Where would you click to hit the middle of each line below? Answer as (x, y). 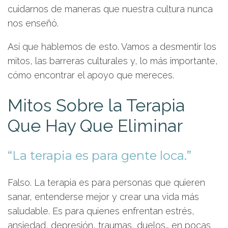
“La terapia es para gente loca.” (99, 155)
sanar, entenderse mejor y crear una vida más (103, 197)
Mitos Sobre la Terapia (96, 105)
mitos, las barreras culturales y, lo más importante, (113, 61)
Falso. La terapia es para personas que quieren (106, 182)
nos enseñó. (33, 23)
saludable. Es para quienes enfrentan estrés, (101, 211)
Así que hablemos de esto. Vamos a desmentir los (112, 47)
